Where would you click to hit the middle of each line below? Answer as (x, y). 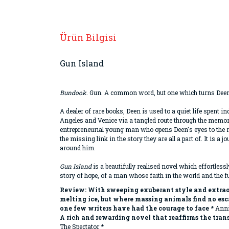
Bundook (73, 93)
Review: (74, 190)
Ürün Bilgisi (88, 37)
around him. (78, 148)
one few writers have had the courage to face (134, 208)
